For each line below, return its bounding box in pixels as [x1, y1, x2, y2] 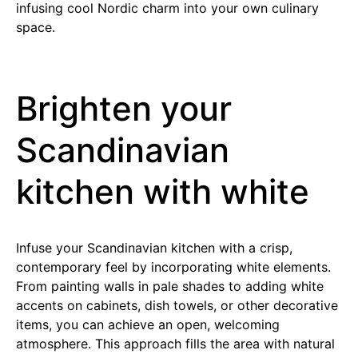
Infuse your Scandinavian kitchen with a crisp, [16, 240, 292, 256]
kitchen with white [16, 171, 309, 212]
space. [16, 19, 55, 35]
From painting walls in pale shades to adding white [16, 278, 324, 294]
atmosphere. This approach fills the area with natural [16, 336, 335, 352]
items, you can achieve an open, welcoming [16, 316, 280, 332]
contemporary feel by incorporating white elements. [16, 259, 331, 275]
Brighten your [16, 88, 232, 129]
